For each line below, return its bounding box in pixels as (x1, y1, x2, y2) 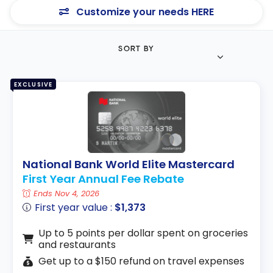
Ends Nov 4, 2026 (34, 188, 100, 199)
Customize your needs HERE (74, 5, 214, 19)
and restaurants (38, 238, 116, 252)
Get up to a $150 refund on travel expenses (38, 254, 244, 269)
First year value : (35, 200, 115, 215)
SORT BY (118, 44, 155, 54)
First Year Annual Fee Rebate (23, 171, 184, 187)
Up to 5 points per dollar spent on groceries (38, 226, 248, 241)
